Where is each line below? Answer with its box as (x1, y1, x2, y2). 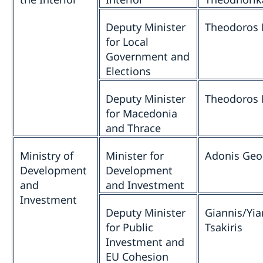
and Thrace (106, 121, 161, 136)
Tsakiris (205, 220, 242, 235)
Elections (106, 64, 151, 79)
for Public (106, 220, 153, 235)
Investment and (106, 235, 184, 249)
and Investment (106, 178, 184, 193)
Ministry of (20, 149, 73, 163)
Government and (106, 49, 190, 64)
